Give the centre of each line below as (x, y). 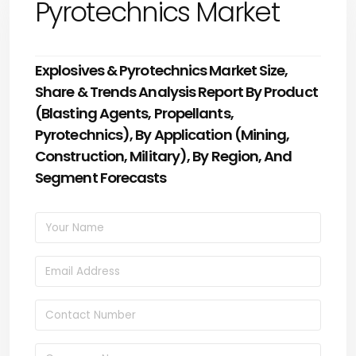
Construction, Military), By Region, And (164, 156)
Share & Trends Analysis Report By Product (176, 92)
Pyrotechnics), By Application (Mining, (163, 135)
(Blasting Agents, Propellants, (134, 113)
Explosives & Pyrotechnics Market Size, (162, 70)
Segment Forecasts (101, 178)
